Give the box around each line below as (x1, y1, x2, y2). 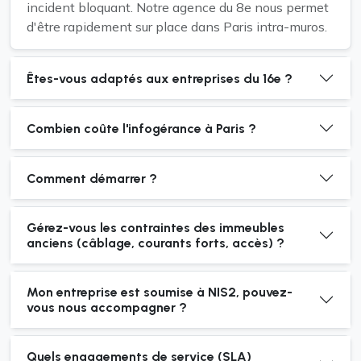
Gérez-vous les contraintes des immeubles (27, 220, 284, 235)
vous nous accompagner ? (27, 300, 187, 315)
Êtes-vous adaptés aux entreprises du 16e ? (27, 70, 293, 86)
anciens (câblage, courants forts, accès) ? (27, 235, 284, 251)
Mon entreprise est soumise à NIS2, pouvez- (27, 284, 293, 300)
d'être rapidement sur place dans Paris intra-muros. (27, 19, 327, 35)
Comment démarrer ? (27, 170, 157, 186)
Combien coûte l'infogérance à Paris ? (27, 120, 256, 136)
